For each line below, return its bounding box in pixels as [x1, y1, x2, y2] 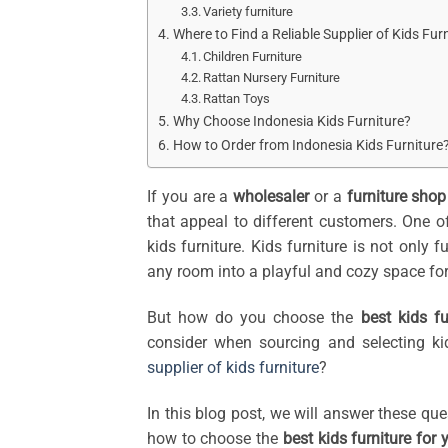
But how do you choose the [147, 307, 361, 327]
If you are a [147, 187, 234, 207]
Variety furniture [203, 4, 294, 20]
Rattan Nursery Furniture [203, 70, 341, 86]
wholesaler [233, 187, 310, 207]
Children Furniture [203, 49, 303, 65]
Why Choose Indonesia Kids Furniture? [172, 113, 411, 131]
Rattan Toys [203, 91, 271, 107]
